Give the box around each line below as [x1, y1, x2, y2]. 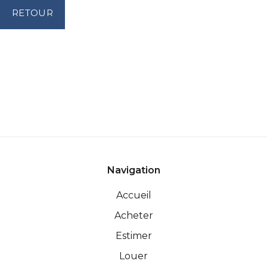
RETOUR [12, 7, 53, 19]
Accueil [116, 190, 151, 201]
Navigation [107, 164, 160, 176]
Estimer [115, 230, 152, 242]
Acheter [114, 210, 153, 222]
